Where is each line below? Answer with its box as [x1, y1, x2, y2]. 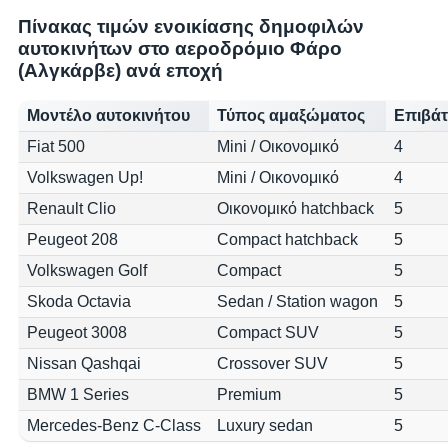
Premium [217, 386, 281, 404]
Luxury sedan [217, 417, 313, 435]
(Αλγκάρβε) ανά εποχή [18, 59, 223, 81]
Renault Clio [27, 200, 116, 218]
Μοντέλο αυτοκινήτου [27, 107, 190, 125]
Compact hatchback [217, 231, 358, 249]
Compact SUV [217, 324, 319, 342]
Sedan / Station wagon [217, 293, 378, 311]
